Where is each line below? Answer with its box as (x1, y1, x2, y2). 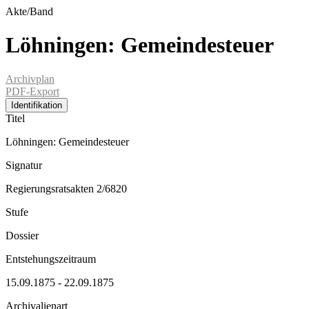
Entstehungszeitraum (6, 252, 96, 265)
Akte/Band (6, 6, 53, 17)
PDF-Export (6, 85, 59, 97)
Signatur (6, 159, 42, 171)
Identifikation (11, 99, 62, 110)
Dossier (6, 229, 39, 241)
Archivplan (6, 72, 54, 85)
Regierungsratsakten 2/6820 (6, 182, 127, 195)
